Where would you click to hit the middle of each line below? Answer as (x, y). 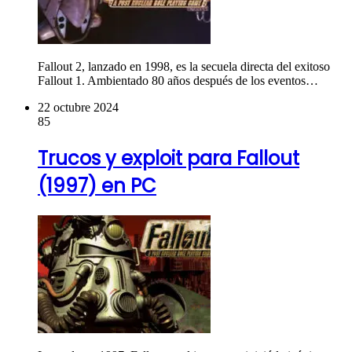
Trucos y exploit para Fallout (169, 159)
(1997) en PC (97, 186)
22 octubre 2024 (78, 108)
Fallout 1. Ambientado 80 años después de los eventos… (178, 81)
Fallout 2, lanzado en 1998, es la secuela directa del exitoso (184, 67)
